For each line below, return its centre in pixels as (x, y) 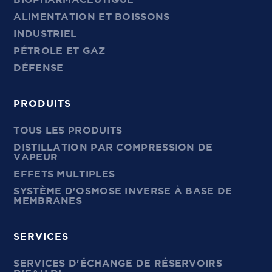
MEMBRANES (48, 201)
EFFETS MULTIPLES (64, 174)
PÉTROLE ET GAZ (59, 51)
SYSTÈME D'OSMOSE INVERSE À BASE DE (123, 191)
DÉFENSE (39, 68)
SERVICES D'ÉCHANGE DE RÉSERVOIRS (118, 263)
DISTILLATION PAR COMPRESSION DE (113, 147)
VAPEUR (36, 157)
